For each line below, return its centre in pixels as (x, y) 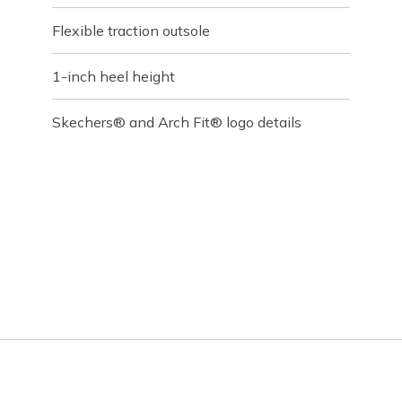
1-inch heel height (114, 76)
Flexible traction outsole (131, 31)
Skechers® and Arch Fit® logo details (177, 122)
